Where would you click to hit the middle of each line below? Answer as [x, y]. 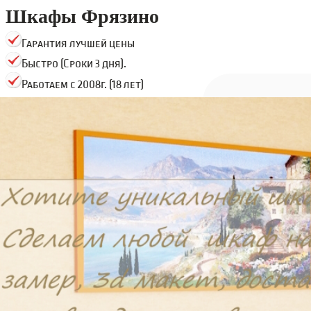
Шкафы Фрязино [83, 16]
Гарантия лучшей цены [78, 43]
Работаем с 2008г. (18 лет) [82, 84]
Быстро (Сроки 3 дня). [74, 64]
